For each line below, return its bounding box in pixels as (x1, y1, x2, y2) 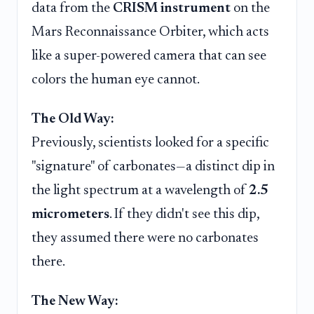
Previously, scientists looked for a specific (32, 135, 269, 150)
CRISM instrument (113, 1, 231, 16)
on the (231, 1, 270, 16)
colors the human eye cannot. (32, 73, 200, 88)
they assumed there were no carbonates (32, 231, 259, 245)
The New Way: (32, 294, 118, 308)
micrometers (32, 207, 109, 221)
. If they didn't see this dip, (109, 207, 259, 221)
